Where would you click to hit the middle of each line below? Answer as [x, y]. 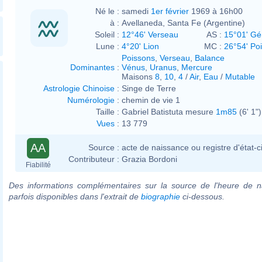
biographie [161, 196]
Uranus [163, 67]
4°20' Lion [140, 46]
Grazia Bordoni [149, 159]
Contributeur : [94, 159]
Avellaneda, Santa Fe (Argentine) [183, 23]
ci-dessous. [202, 196]
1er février [170, 11]
